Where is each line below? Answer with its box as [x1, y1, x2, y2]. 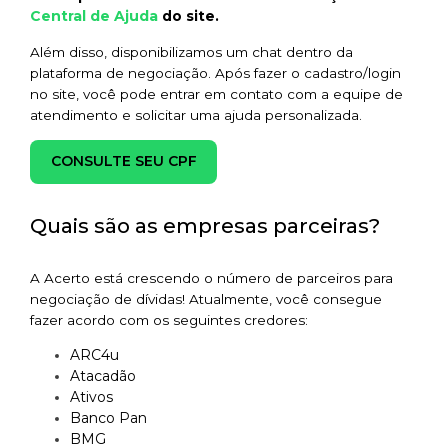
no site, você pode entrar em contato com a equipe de [30, 85, 403, 102]
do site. [158, 8, 219, 25]
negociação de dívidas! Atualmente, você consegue [30, 290, 382, 307]
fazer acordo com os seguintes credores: [30, 311, 308, 328]
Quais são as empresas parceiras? [30, 212, 380, 238]
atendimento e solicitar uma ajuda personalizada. [30, 106, 362, 123]
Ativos [70, 388, 113, 407]
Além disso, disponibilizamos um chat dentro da [30, 43, 353, 60]
